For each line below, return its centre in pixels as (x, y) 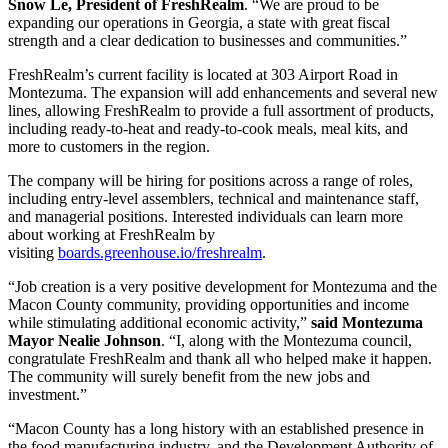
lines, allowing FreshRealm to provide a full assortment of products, (221, 111)
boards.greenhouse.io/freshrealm (160, 253)
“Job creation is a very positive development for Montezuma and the (222, 287)
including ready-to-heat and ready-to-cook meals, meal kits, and (208, 129)
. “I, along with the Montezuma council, (286, 341)
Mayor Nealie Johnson (84, 341)
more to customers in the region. (109, 147)
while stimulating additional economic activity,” (159, 323)
